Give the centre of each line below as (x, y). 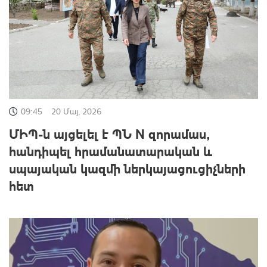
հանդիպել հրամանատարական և (111, 151)
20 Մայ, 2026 (76, 111)
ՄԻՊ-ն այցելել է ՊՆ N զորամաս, (109, 134)
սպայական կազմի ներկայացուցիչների (127, 168)
